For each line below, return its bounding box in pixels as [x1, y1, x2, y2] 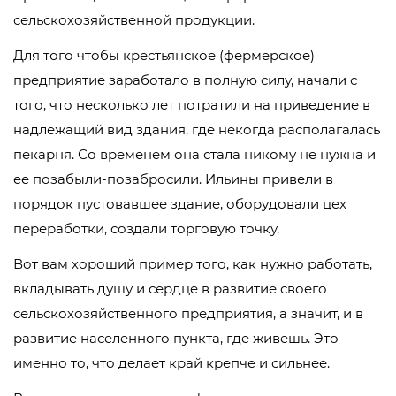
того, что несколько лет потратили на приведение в [13, 96, 370, 114]
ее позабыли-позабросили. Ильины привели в [13, 171, 333, 188]
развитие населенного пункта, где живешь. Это [13, 330, 339, 347]
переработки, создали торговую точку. [13, 220, 279, 238]
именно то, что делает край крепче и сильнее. [13, 354, 330, 372]
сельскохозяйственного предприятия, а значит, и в [13, 305, 363, 323]
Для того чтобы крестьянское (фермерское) [13, 47, 315, 65]
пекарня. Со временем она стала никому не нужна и [13, 146, 376, 164]
